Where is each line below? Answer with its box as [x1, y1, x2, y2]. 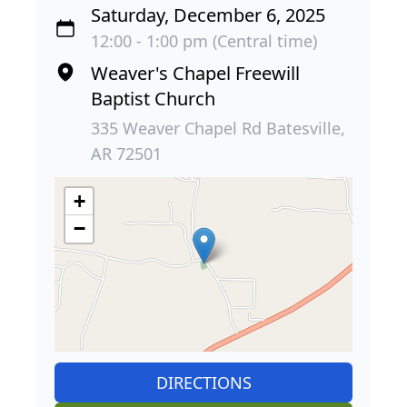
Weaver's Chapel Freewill [91, 61, 300, 86]
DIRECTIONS [155, 372, 252, 394]
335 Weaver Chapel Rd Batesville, [91, 117, 345, 140]
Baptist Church [91, 86, 215, 112]
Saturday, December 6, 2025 [91, 3, 325, 28]
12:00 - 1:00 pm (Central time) [91, 30, 317, 53]
